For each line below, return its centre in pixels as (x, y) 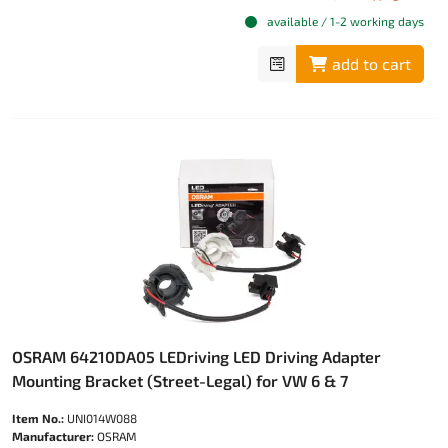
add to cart (371, 64)
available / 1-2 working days (344, 21)
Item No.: (38, 418)
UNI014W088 (100, 418)
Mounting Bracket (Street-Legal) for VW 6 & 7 (180, 381)
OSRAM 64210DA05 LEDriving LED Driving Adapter (196, 357)
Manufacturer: (53, 436)
